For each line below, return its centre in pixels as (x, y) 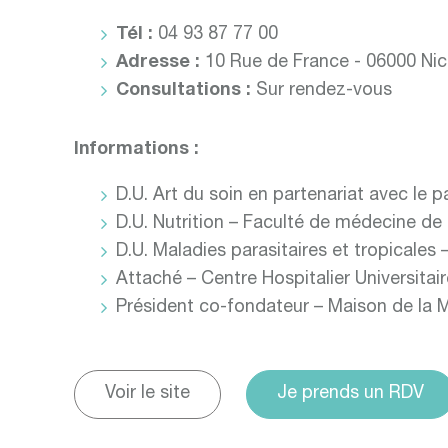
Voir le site (147, 393)
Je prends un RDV (350, 393)
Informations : (136, 149)
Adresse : (161, 62)
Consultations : (186, 90)
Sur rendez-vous (324, 90)
